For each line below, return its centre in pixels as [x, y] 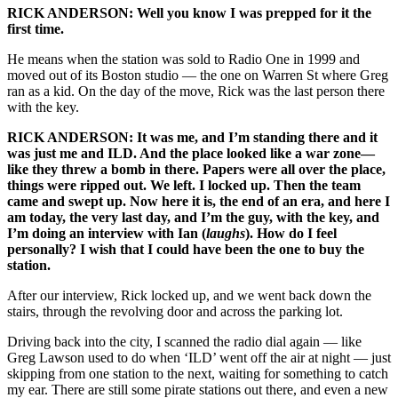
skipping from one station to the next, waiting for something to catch [198, 374]
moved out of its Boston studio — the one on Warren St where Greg [198, 76]
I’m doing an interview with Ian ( [107, 234]
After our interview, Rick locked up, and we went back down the [189, 296]
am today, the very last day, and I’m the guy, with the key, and [193, 218]
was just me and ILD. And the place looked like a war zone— [191, 154]
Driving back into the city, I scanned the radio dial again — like [184, 342]
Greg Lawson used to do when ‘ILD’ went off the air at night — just [199, 358]
